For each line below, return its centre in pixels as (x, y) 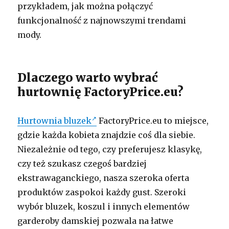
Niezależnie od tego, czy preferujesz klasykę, (110, 149)
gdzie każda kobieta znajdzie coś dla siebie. (107, 135)
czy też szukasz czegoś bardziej (82, 163)
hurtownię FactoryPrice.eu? (101, 91)
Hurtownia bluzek (55, 120)
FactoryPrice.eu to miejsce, (153, 120)
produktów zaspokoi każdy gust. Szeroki (102, 192)
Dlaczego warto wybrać (88, 77)
